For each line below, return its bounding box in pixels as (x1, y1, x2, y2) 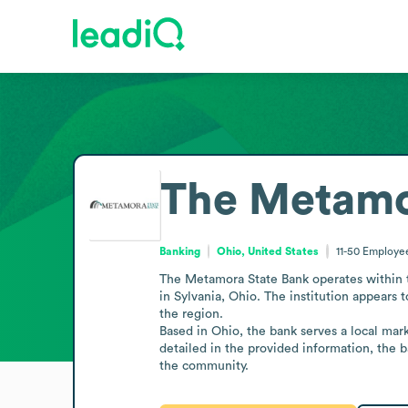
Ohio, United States (217, 245, 320, 257)
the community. (158, 359, 249, 372)
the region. (158, 307, 223, 321)
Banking (158, 245, 200, 257)
